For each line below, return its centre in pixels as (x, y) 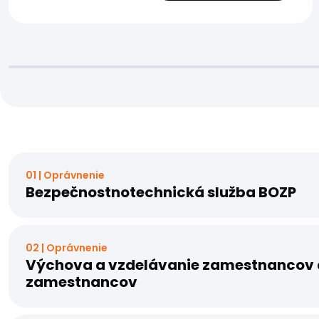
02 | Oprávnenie (67, 247)
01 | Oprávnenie (65, 175)
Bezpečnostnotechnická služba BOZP (161, 192)
